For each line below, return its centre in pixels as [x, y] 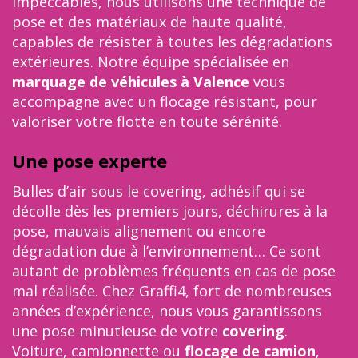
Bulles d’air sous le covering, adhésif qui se [159, 191]
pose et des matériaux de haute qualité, [149, 22]
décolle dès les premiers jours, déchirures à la [170, 211]
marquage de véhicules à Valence [131, 82]
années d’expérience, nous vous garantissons [167, 311]
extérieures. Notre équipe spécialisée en [151, 62]
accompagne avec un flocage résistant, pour [165, 101]
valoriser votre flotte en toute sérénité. [147, 121]
